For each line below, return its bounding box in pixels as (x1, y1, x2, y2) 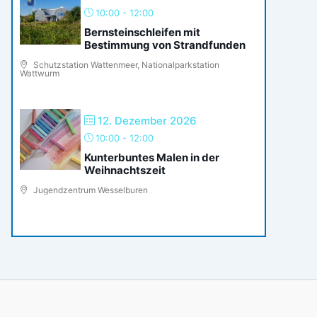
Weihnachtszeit (84, 163, 166, 178)
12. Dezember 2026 (98, 114, 197, 128)
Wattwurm (20, 68, 59, 79)
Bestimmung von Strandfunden (84, 38, 246, 52)
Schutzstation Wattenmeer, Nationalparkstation (31, 59, 219, 71)
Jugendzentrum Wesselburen (31, 185, 148, 196)
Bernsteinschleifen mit (84, 25, 200, 40)
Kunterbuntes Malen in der (84, 151, 219, 165)
